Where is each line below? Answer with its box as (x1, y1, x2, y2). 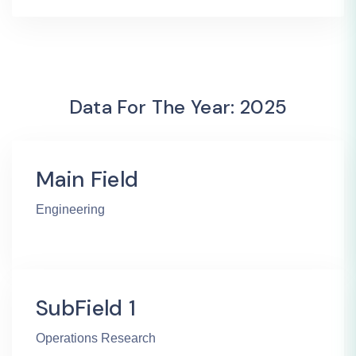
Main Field (36, 164, 139, 193)
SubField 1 (36, 293, 137, 322)
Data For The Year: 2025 (68, 94, 288, 119)
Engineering (36, 202, 105, 216)
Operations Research (36, 331, 156, 345)
